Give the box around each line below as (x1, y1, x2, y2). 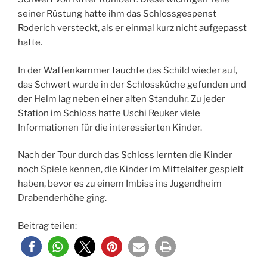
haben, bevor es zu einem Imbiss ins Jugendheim (18, 178, 222, 190)
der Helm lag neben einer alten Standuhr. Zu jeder (18, 93, 225, 104)
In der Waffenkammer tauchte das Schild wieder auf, (18, 64, 237, 76)
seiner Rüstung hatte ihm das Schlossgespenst (18, 8, 216, 20)
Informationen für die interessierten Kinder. (18, 122, 202, 133)
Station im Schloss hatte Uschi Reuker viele (18, 107, 200, 119)
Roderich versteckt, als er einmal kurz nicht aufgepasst (18, 23, 247, 34)
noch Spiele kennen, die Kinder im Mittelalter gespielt (18, 164, 244, 175)
